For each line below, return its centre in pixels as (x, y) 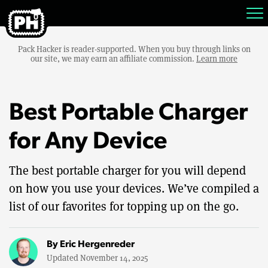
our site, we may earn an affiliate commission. (113, 59)
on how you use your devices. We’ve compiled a (134, 188)
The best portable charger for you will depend (127, 170)
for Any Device (88, 142)
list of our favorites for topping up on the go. (124, 206)
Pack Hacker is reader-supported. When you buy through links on (134, 49)
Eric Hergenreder (97, 244)
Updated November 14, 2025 (97, 258)
